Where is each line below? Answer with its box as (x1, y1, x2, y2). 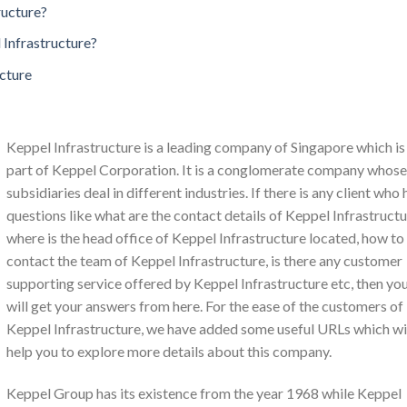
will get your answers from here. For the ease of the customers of (6, 297, 403, 315)
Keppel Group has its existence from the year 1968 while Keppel (6, 383, 402, 402)
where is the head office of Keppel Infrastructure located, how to (6, 229, 404, 247)
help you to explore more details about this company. (6, 342, 332, 361)
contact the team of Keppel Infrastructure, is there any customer (6, 252, 402, 270)
